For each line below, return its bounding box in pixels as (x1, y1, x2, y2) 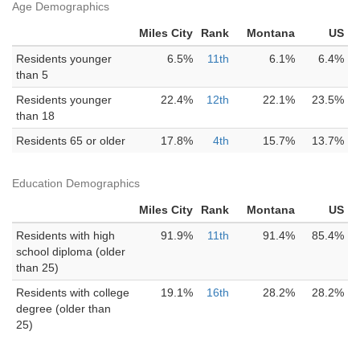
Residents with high (16, 229, 115, 242)
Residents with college (16, 286, 129, 299)
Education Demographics (12, 177, 140, 190)
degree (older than (16, 302, 111, 315)
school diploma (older (16, 245, 125, 258)
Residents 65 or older (16, 134, 125, 147)
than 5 (16, 68, 48, 81)
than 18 (16, 109, 55, 122)
